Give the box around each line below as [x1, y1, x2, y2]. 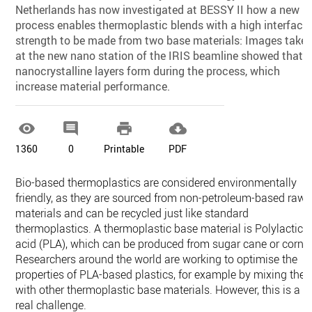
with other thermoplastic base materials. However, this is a [15, 282, 301, 298]
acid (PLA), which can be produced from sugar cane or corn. [15, 236, 307, 252]
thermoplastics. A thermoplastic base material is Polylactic [15, 221, 304, 237]
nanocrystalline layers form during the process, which [15, 63, 281, 79]
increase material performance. [15, 79, 171, 95]
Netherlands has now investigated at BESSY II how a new [15, 2, 300, 18]
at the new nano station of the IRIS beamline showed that [15, 48, 304, 64]
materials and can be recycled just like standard [15, 205, 249, 221]
